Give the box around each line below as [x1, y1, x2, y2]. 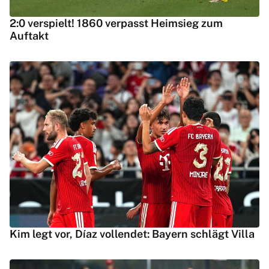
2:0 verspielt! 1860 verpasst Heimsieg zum [10, 16, 223, 29]
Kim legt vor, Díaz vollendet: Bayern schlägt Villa [10, 228, 255, 241]
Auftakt [10, 29, 49, 42]
